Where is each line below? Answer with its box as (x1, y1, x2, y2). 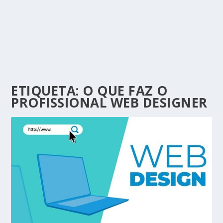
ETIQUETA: (11, 82, 83, 100)
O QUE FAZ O (83, 82, 168, 100)
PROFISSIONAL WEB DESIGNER (11, 94, 208, 111)
